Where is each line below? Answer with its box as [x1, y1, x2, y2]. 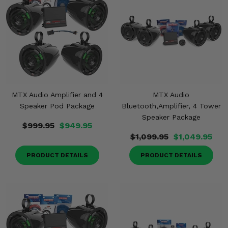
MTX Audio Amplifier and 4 [11, 91, 103, 99]
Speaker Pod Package [19, 102, 95, 110]
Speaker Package [141, 113, 201, 121]
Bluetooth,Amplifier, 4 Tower [121, 102, 221, 110]
